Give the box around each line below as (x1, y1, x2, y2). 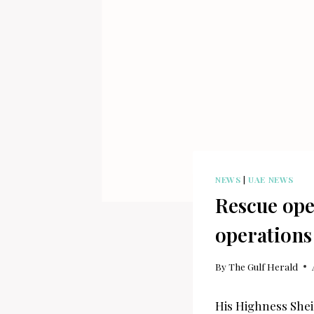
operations (215, 221, 312, 248)
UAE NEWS (248, 174, 294, 186)
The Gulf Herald (228, 259, 299, 273)
